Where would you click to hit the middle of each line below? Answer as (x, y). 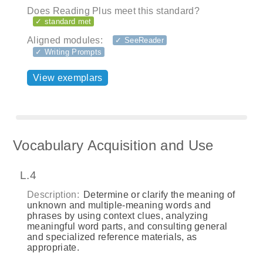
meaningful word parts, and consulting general (127, 227)
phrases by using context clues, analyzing (118, 216)
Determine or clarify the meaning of (158, 195)
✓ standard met (63, 21)
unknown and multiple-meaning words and (119, 205)
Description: (53, 195)
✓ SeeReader (139, 40)
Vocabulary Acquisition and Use (113, 146)
